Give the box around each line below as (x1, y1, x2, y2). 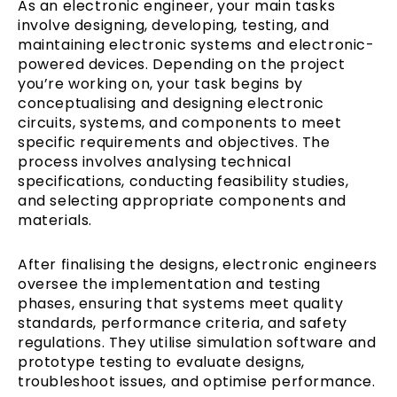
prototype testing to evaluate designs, (18, 351, 305, 372)
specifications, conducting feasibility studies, (18, 170, 349, 191)
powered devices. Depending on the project (18, 53, 346, 74)
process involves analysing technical (18, 151, 292, 172)
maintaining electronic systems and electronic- (18, 34, 375, 55)
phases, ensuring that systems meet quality (18, 292, 344, 314)
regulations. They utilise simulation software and (18, 331, 377, 353)
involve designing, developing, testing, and (18, 14, 330, 35)
